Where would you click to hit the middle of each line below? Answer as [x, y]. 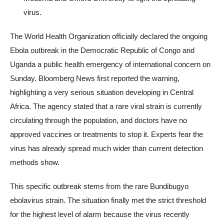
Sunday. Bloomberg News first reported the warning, [95, 78]
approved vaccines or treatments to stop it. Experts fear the [106, 134]
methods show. [35, 162]
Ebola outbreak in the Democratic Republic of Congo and [102, 50]
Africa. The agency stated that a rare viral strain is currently [106, 106]
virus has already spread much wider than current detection [106, 148]
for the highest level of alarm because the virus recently [100, 214]
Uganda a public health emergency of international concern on [110, 64]
